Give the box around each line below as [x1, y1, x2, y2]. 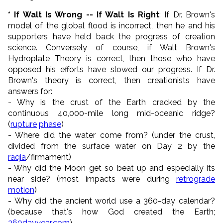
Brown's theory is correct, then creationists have [8, 75, 215, 85]
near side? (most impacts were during [8, 174, 176, 184]
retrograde [176, 174, 215, 184]
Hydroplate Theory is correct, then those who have [8, 53, 215, 63]
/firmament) [26, 152, 71, 162]
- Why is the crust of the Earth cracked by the [8, 97, 215, 107]
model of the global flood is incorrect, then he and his [8, 20, 215, 30]
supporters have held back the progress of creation [8, 31, 215, 41]
